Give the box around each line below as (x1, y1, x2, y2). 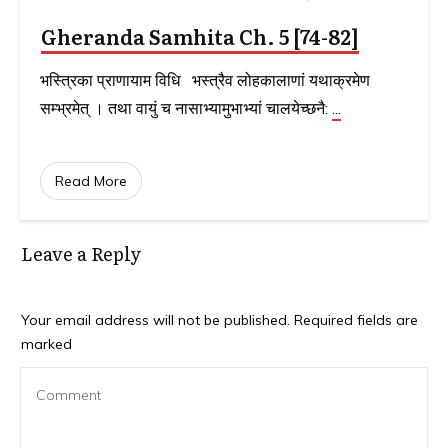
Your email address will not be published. (21, 311, 290, 330)
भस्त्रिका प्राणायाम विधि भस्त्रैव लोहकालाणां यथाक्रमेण (40, 70, 370, 91)
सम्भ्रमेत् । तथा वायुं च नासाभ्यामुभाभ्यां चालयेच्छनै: (40, 98, 332, 119)
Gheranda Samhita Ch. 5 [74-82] (41, 21, 359, 52)
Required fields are (290, 311, 418, 330)
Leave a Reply (21, 240, 141, 268)
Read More (55, 172, 127, 191)
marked (21, 335, 72, 354)
